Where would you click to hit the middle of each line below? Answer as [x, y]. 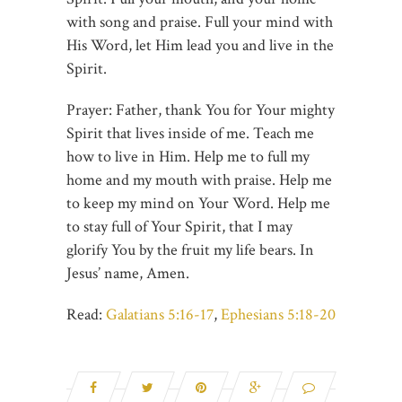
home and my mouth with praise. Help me [199, 179]
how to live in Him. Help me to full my [188, 156]
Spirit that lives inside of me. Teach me [190, 133]
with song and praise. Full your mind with [200, 22]
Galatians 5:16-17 [160, 314]
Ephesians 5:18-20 [278, 314]
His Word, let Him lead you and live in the [200, 45]
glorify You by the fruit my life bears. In [190, 249]
